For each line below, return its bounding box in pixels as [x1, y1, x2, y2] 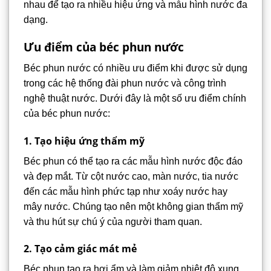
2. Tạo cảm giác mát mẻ [24, 242, 137, 256]
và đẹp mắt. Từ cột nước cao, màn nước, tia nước [24, 171, 238, 181]
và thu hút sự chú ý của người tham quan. [24, 216, 202, 227]
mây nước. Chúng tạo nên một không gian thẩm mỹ [24, 201, 243, 212]
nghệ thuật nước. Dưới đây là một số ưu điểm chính [24, 93, 246, 103]
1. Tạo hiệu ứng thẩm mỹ [24, 134, 145, 148]
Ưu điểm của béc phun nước [24, 39, 184, 56]
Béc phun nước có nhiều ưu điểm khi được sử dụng [24, 62, 247, 73]
